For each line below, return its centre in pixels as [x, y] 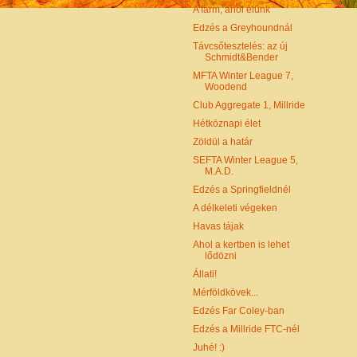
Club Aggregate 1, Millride [249, 106]
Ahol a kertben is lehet [241, 245]
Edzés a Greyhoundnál [242, 28]
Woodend [226, 87]
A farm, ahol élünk [231, 10]
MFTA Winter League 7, [243, 76]
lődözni [220, 256]
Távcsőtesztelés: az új [240, 47]
